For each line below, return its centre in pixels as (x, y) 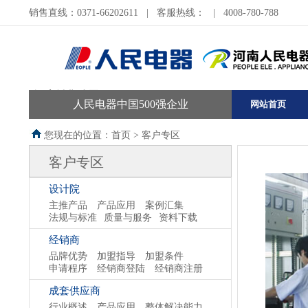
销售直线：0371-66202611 (84, 13)
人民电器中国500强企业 (130, 104)
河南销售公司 (67, 95)
